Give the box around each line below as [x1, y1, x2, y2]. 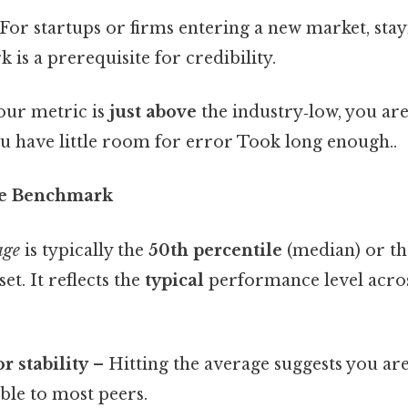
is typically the [20, 240, 148, 260]
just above [109, 102, 197, 123]
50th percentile [148, 240, 282, 260]
